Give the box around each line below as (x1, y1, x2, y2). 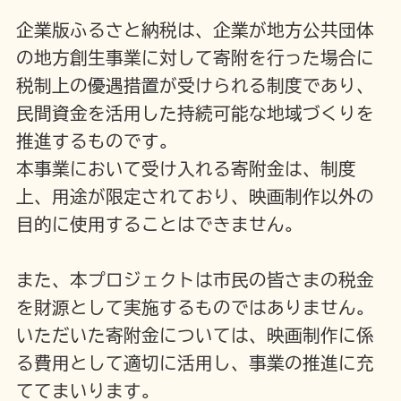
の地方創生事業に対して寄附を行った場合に (15, 48, 374, 66)
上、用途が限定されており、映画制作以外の (15, 187, 374, 205)
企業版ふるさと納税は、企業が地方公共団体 (15, 21, 374, 38)
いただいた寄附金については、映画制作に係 (15, 326, 374, 344)
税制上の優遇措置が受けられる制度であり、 (15, 76, 374, 94)
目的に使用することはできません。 (15, 215, 303, 233)
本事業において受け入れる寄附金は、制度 (15, 159, 356, 177)
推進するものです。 (15, 132, 177, 149)
